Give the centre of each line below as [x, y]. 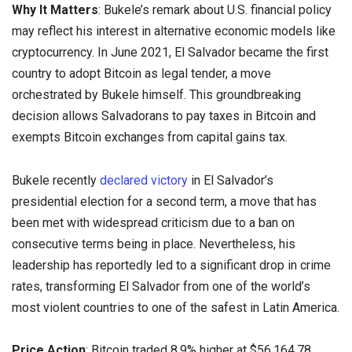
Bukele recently [56, 180]
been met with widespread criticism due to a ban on [153, 222]
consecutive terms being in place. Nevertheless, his [154, 244]
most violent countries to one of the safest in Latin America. [176, 307]
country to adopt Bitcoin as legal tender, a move [141, 74]
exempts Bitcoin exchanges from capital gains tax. [150, 137]
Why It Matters [55, 10]
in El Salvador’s [231, 180]
